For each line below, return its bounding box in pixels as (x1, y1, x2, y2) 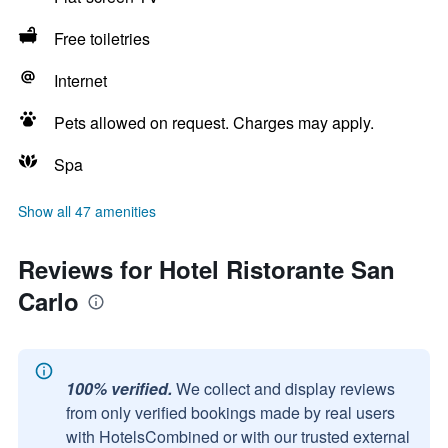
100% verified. (66, 377, 172, 400)
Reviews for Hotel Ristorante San (18, 252, 395, 286)
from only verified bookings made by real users (66, 401, 395, 424)
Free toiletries (54, 27, 150, 50)
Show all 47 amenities (18, 201, 156, 221)
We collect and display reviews (176, 377, 395, 400)
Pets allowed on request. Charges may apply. (54, 111, 374, 134)
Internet (54, 69, 107, 92)
